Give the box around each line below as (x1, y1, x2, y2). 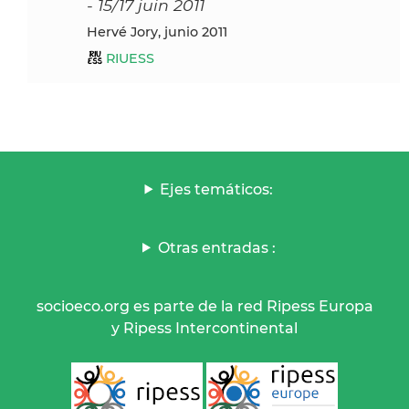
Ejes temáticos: (160, 180, 274, 198)
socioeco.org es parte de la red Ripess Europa (36, 297, 373, 315)
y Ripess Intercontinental (111, 319, 298, 337)
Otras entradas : (157, 238, 276, 257)
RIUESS (106, 49, 154, 67)
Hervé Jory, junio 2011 (98, 23, 227, 40)
